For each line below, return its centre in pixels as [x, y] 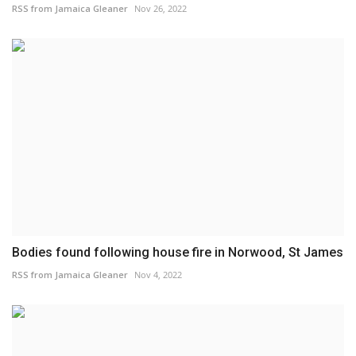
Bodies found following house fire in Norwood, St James [178, 252]
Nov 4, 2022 [158, 274]
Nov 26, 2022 [161, 8]
